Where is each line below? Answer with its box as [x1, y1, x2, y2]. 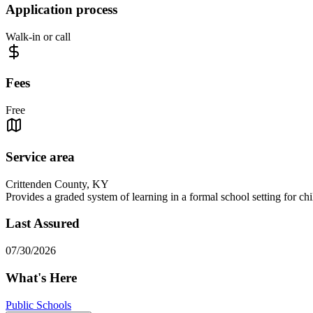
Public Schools [6, 298, 71, 311]
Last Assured [6, 216, 80, 231]
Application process [6, 2, 117, 17]
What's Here [6, 270, 77, 285]
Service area [6, 149, 75, 164]
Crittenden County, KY [6, 177, 109, 190]
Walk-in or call [6, 30, 71, 43]
